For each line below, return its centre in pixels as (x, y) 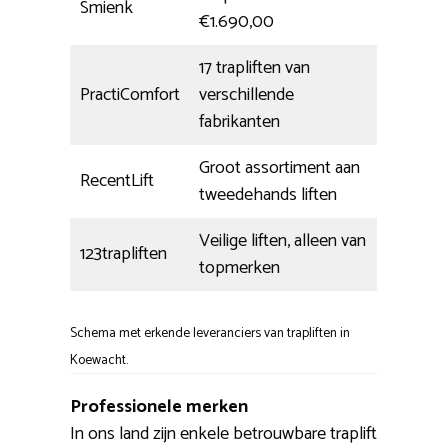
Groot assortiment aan (279, 168)
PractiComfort (130, 95)
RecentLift (117, 181)
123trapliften (123, 254)
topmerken (239, 268)
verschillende (246, 95)
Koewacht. (99, 360)
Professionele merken (159, 407)
